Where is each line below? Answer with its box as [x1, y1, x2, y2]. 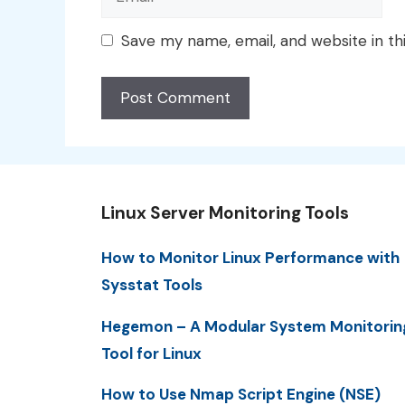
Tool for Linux [101, 343, 202, 363]
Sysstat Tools [101, 275, 202, 296]
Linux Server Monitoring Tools [101, 202, 349, 225]
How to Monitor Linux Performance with [101, 248, 400, 268]
